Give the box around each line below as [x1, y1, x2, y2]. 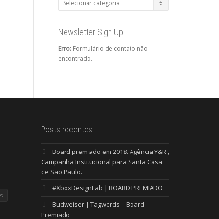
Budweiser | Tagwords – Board [52, 200, 144, 209]
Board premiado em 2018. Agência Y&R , [52, 147, 169, 156]
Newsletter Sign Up [58, 27, 123, 37]
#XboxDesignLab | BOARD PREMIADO [52, 183, 163, 193]
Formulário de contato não [71, 44, 148, 53]
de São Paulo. [41, 167, 82, 176]
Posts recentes [41, 124, 92, 135]
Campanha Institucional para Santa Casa [41, 157, 162, 167]
